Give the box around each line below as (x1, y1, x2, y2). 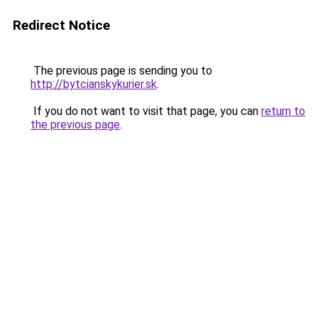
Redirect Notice (13, 17, 110, 33)
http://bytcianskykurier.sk (31, 77, 157, 91)
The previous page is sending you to (31, 64, 212, 77)
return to (261, 104, 305, 118)
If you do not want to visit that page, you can (31, 104, 261, 118)
